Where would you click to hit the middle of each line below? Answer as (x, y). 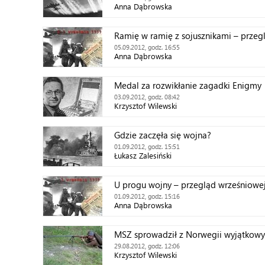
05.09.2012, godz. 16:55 (147, 47)
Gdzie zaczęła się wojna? (163, 135)
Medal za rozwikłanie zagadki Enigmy (188, 85)
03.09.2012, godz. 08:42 (147, 97)
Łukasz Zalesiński (143, 155)
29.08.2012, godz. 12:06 (147, 246)
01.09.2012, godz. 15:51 (147, 146)
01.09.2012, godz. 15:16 (147, 196)
